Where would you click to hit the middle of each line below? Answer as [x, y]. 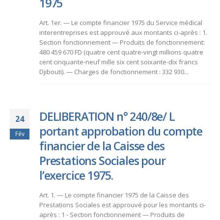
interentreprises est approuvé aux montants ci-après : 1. [123, 33]
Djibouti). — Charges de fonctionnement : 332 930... [114, 72]
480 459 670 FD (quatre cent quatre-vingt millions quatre [121, 52]
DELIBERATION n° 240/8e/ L [107, 116]
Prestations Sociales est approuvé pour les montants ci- [123, 205]
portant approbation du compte [121, 131]
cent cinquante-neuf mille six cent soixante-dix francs [119, 62]
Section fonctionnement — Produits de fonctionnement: [122, 42]
